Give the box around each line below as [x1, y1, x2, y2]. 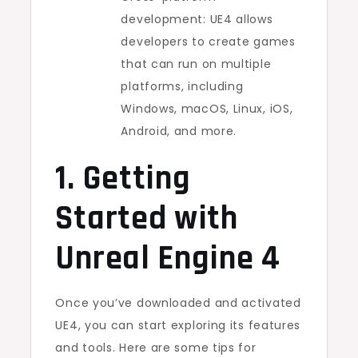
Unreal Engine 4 [55, 237, 280, 280]
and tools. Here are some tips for [55, 339, 257, 356]
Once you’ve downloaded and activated [55, 294, 301, 311]
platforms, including [121, 78, 244, 94]
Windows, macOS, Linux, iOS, [121, 100, 293, 117]
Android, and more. [121, 122, 237, 139]
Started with [55, 197, 238, 241]
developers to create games [121, 33, 296, 50]
